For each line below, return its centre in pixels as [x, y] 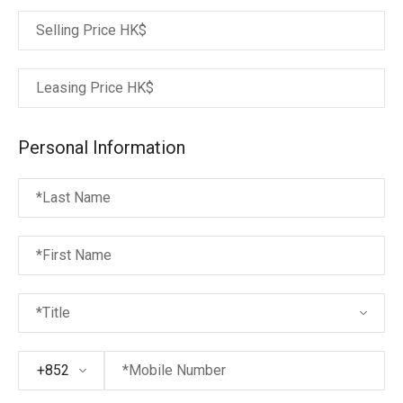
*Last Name [73, 197]
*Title [53, 313]
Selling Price [76, 30]
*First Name [74, 255]
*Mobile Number [174, 370]
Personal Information [102, 148]
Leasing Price [80, 88]
